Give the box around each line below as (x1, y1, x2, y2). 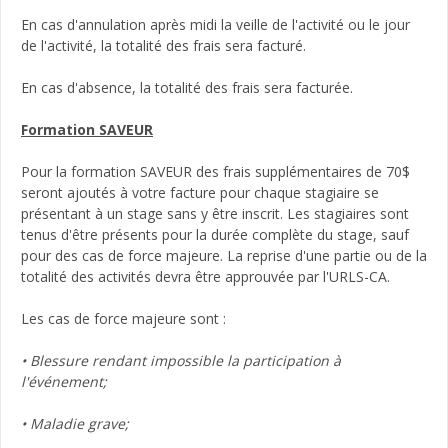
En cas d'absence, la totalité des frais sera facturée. (21, 77, 357, 97)
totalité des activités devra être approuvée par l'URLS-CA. (21, 266, 390, 286)
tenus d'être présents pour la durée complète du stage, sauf (21, 224, 409, 244)
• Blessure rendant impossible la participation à (21, 350, 341, 370)
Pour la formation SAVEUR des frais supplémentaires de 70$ (21, 161, 410, 181)
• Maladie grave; (21, 413, 129, 433)
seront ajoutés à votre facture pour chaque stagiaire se (21, 182, 379, 202)
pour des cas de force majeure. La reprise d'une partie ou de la (21, 245, 427, 265)
